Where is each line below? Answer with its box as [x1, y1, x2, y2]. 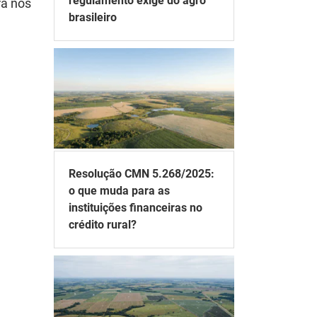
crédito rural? [69, 217, 137, 231]
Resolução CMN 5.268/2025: [69, 166, 214, 180]
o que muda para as [69, 183, 170, 197]
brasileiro [69, 10, 117, 24]
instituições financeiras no [69, 200, 202, 214]
